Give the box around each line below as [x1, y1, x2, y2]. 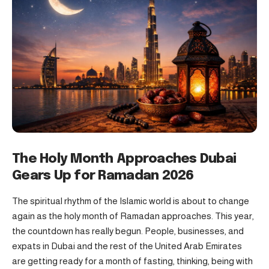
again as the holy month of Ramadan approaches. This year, [12, 211, 254, 222]
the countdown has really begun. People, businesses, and [12, 226, 244, 237]
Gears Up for [12, 169, 98, 183]
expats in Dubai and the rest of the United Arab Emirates [12, 241, 242, 252]
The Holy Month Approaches [12, 152, 200, 166]
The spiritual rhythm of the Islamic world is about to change [12, 196, 249, 207]
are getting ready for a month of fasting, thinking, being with [12, 256, 253, 267]
